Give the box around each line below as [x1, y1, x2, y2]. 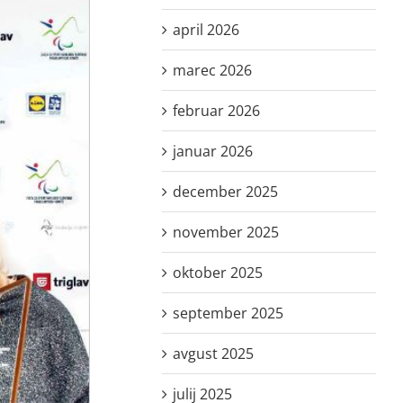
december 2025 [173, 181, 279, 201]
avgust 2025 [173, 343, 255, 363]
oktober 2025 [173, 262, 264, 282]
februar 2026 [173, 100, 261, 121]
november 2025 [173, 221, 280, 242]
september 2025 [173, 302, 284, 323]
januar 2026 [173, 140, 254, 161]
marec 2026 [173, 59, 253, 80]
